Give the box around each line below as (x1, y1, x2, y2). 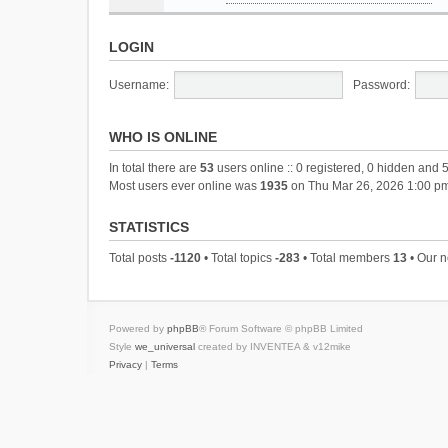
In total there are (109, 161, 200, 175)
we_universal (135, 341, 195, 352)
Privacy (109, 359, 142, 370)
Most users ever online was (109, 179, 260, 193)
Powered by (109, 323, 167, 334)
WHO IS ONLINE (109, 129, 217, 145)
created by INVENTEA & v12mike (195, 341, 351, 352)
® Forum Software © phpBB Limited (199, 323, 363, 334)
